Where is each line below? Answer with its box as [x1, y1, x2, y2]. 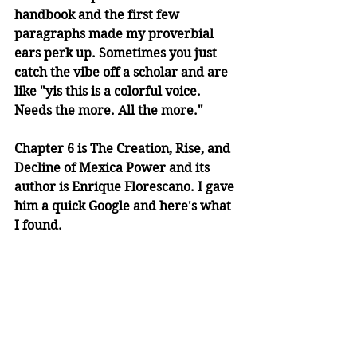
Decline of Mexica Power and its [14, 160, 213, 176]
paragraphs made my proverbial [14, 26, 217, 42]
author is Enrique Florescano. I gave [14, 179, 237, 195]
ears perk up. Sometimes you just [14, 45, 220, 61]
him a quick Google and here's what [14, 198, 234, 214]
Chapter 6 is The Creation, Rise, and [14, 141, 233, 157]
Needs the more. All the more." [14, 103, 206, 119]
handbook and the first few [14, 7, 182, 23]
